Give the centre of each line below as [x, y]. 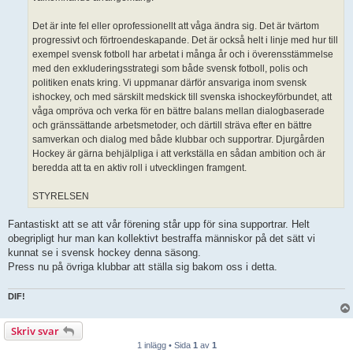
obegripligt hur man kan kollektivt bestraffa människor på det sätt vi [162, 239]
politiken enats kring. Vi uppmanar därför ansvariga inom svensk [169, 83]
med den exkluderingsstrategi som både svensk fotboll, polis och [170, 69]
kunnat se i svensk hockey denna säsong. [104, 253]
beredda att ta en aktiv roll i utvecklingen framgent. [139, 168]
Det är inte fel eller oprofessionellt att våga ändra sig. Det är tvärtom [176, 26]
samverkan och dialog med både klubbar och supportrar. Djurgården [178, 140]
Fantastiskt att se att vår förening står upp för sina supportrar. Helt [159, 225]
